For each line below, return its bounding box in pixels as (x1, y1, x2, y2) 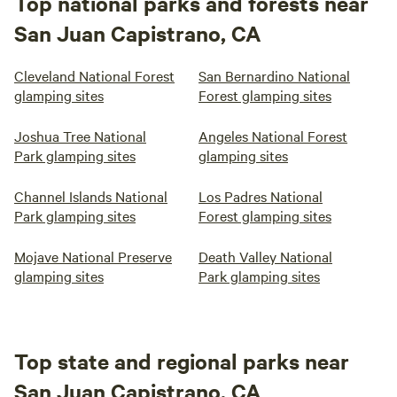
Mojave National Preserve (14, 246, 172, 266)
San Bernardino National (198, 66, 350, 85)
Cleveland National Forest (14, 66, 175, 85)
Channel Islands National (14, 186, 167, 206)
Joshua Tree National (14, 126, 146, 145)
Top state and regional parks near (14, 346, 349, 375)
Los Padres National (198, 186, 323, 206)
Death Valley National (198, 246, 332, 266)
